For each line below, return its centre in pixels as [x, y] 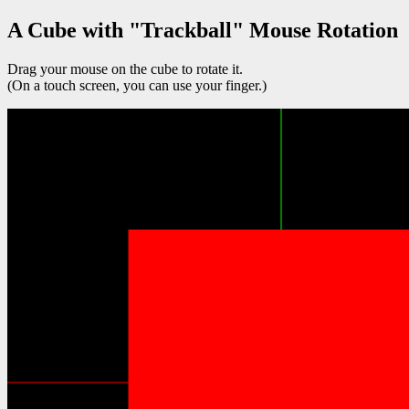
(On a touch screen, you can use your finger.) [137, 85]
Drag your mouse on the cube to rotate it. [125, 68]
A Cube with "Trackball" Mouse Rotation [203, 30]
